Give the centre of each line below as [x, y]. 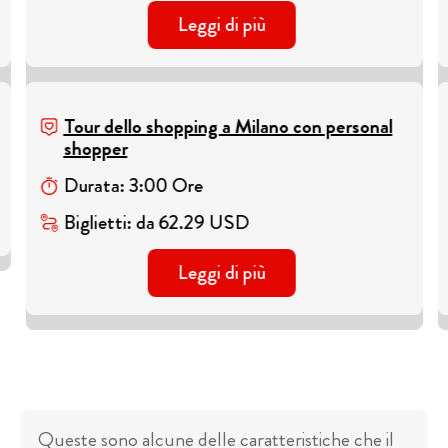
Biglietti [95, 223]
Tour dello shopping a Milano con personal [228, 127]
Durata [91, 186]
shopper [95, 149]
